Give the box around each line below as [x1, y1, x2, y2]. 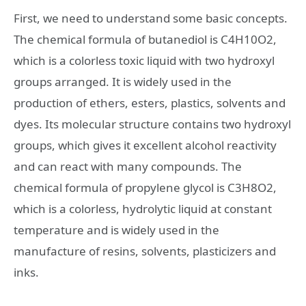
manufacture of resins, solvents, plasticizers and [14, 243, 276, 260]
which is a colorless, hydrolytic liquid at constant [14, 201, 272, 217]
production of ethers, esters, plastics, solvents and [14, 95, 286, 111]
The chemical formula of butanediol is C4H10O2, [14, 31, 277, 48]
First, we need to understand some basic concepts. [14, 10, 288, 27]
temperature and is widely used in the [14, 222, 219, 238]
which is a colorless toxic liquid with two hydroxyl [14, 53, 275, 69]
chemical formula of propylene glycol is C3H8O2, [14, 180, 277, 196]
